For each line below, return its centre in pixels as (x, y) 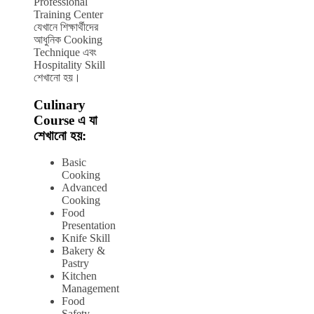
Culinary (60, 104)
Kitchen (79, 276)
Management (90, 289)
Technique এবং (65, 52)
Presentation (89, 226)
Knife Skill (86, 238)
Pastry (75, 264)
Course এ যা (66, 120)
